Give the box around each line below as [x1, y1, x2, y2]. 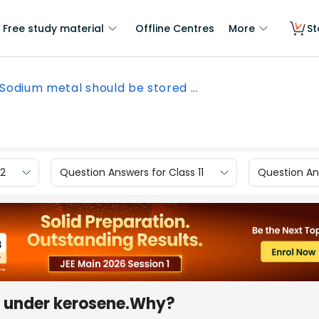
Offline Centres [135, 21, 214, 36]
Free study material [3, 21, 104, 36]
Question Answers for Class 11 [60, 164, 204, 179]
